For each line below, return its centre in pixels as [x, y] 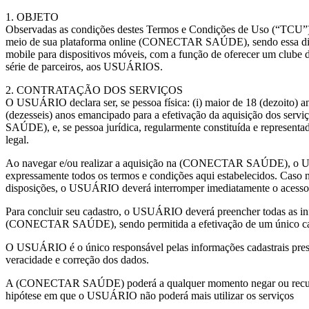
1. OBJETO [32, 17]
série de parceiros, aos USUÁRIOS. [84, 67]
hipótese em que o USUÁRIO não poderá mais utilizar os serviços [150, 296]
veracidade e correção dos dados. [77, 260]
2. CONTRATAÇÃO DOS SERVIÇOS [94, 90]
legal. [17, 140]
